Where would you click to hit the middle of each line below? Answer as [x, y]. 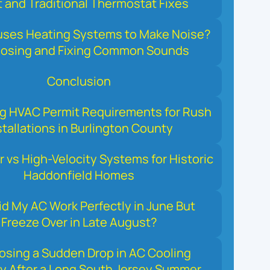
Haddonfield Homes [79, 175]
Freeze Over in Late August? [79, 222]
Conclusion [79, 81]
